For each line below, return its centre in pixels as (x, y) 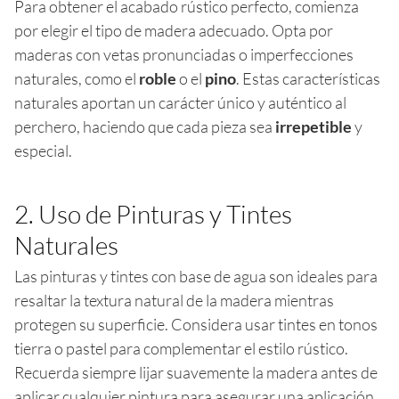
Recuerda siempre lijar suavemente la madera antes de (196, 372)
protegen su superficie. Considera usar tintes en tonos (196, 324)
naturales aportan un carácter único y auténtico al (180, 102)
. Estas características (308, 78)
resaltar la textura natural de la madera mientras (174, 300)
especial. (43, 150)
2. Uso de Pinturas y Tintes (153, 213)
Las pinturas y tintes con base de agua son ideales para (196, 276)
